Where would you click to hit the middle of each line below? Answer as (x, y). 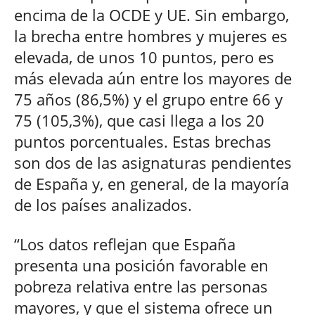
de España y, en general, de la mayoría (152, 183)
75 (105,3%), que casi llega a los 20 (139, 120)
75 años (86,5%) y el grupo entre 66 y (148, 99)
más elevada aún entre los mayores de (153, 78)
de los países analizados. (103, 204)
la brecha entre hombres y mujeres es (151, 36)
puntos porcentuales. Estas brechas (143, 141)
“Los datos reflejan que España (125, 244)
